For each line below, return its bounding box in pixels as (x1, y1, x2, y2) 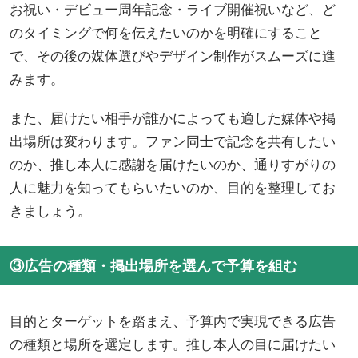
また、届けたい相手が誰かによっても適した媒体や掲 (10, 109, 336, 128)
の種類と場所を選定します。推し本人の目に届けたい (10, 335, 336, 354)
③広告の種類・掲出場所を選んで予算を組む (10, 256, 297, 276)
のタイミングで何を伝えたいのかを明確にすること (10, 23, 322, 42)
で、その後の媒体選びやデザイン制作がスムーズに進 (10, 46, 336, 66)
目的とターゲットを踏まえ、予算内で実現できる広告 (10, 312, 336, 331)
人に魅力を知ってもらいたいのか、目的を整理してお (10, 178, 336, 197)
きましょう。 (10, 201, 91, 221)
